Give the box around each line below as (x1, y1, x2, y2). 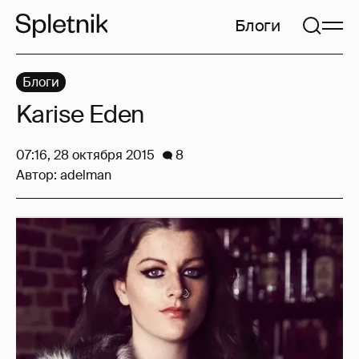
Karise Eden (16, 99, 144, 130)
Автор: (16, 167, 60, 184)
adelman (60, 167, 111, 184)
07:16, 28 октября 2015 (16, 147, 155, 163)
